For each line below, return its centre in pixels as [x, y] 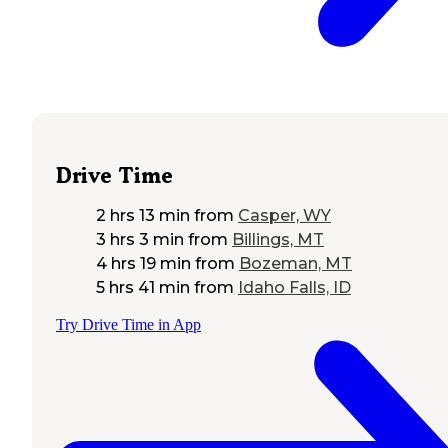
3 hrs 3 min [140, 239]
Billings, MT [278, 239]
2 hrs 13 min [143, 215]
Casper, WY [284, 215]
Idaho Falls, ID [294, 287]
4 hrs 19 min [143, 263]
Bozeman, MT [295, 263]
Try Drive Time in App [128, 324]
